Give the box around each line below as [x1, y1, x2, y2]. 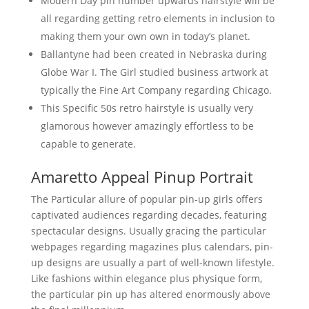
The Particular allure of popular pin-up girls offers [30, 192, 263, 206]
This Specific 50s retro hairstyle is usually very [40, 101, 253, 114]
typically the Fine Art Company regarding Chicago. [40, 83, 272, 97]
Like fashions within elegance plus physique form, [30, 272, 262, 285]
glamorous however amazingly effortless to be [40, 119, 254, 132]
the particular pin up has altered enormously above [30, 288, 270, 301]
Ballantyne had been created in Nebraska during [40, 48, 267, 61]
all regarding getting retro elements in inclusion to [40, 12, 275, 25]
